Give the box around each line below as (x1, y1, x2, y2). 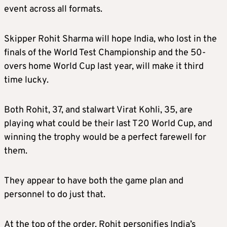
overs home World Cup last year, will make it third (4, 61, 204, 73)
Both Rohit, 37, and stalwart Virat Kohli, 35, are (4, 104, 193, 117)
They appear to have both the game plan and (4, 175, 183, 187)
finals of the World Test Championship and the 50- (4, 47, 206, 59)
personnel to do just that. (4, 189, 105, 201)
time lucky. (4, 74, 49, 87)
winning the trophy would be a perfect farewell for (4, 132, 206, 144)
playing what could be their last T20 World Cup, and (4, 118, 212, 130)
